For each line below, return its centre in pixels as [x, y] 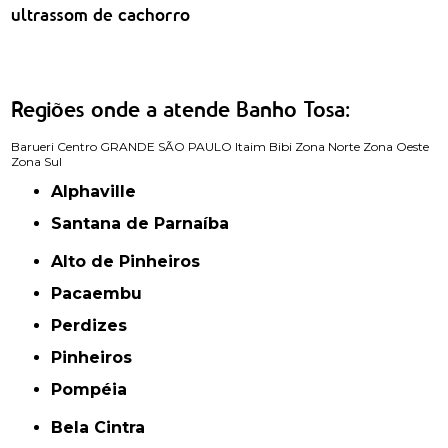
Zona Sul [37, 161]
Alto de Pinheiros [132, 261]
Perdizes [95, 325]
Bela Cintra [104, 427]
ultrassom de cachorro [101, 16]
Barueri [33, 146]
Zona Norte [328, 146]
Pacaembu [102, 293]
